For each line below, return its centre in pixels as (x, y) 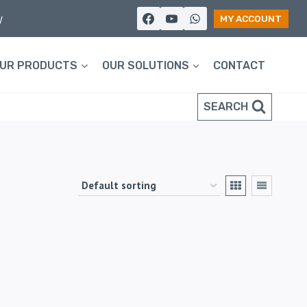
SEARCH (225, 107)
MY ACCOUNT (251, 18)
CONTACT (240, 65)
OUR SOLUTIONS (145, 65)
